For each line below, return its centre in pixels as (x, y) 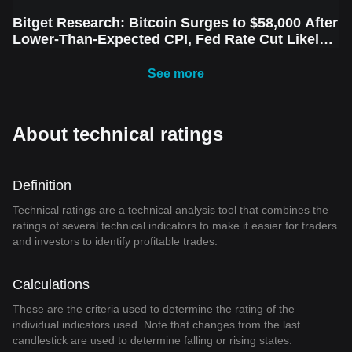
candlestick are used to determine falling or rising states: (152, 340)
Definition (42, 185)
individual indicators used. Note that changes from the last (156, 324)
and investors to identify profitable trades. (115, 241)
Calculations (51, 284)
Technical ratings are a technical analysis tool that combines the (170, 210)
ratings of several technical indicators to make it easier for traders (175, 225)
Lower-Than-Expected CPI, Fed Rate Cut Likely (170, 39)
